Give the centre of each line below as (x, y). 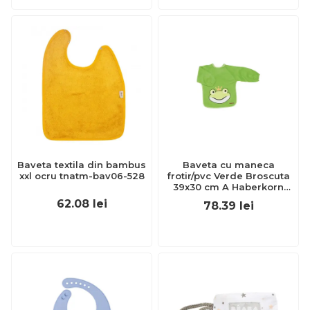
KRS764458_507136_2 (228, 198)
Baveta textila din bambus (82, 165)
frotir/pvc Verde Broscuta (228, 176)
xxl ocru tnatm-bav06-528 (82, 176)
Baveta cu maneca (228, 165)
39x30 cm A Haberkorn (228, 187)
